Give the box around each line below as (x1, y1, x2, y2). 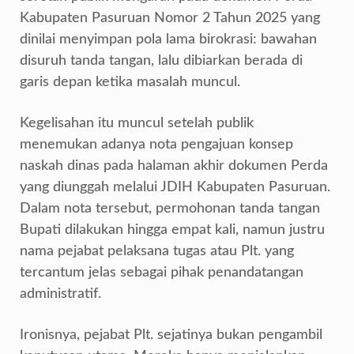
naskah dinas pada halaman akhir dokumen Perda (20, 159, 328, 173)
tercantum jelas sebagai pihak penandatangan (20, 265, 303, 280)
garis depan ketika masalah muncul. (20, 75, 240, 89)
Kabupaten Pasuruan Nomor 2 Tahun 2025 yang (20, 11, 320, 25)
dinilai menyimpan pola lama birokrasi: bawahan (20, 32, 317, 47)
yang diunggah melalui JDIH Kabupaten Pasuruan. (20, 180, 330, 194)
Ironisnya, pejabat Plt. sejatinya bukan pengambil (20, 328, 322, 342)
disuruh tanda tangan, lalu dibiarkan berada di (20, 54, 303, 68)
